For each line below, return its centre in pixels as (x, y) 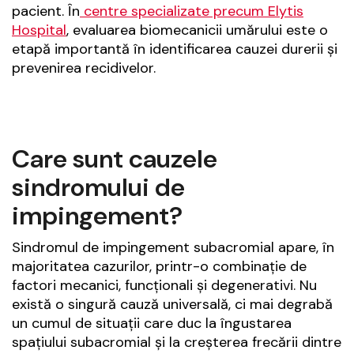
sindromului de (98, 188)
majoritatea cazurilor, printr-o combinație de (159, 267)
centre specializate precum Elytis (192, 11)
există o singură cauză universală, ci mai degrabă (172, 305)
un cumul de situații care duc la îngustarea (152, 324)
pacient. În (46, 11)
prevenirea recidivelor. (84, 68)
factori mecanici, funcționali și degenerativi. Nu (164, 286)
